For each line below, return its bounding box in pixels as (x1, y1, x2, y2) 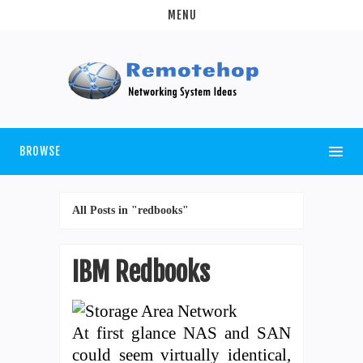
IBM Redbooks (72, 255, 210, 288)
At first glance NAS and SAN (72, 322, 291, 342)
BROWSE (19, 143, 61, 158)
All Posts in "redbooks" (72, 203, 189, 216)
